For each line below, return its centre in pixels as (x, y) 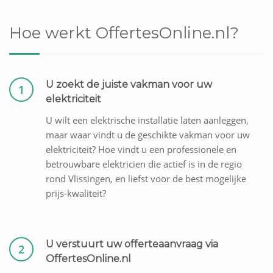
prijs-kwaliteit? (76, 193)
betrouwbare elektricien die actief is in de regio (144, 164)
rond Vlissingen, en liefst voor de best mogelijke (146, 179)
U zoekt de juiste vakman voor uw (129, 85)
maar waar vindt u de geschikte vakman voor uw (148, 135)
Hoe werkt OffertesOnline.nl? (124, 33)
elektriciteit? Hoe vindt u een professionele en (141, 150)
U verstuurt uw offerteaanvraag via (132, 244)
